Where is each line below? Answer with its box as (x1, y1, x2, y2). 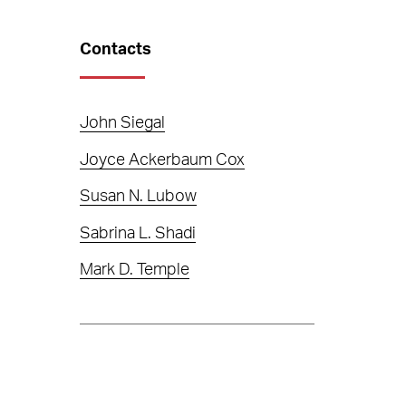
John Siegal (80, 115, 166, 131)
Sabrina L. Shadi (80, 225, 197, 242)
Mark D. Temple (80, 262, 190, 278)
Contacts (80, 42, 152, 58)
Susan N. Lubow (80, 188, 198, 205)
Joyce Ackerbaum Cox (80, 151, 246, 169)
